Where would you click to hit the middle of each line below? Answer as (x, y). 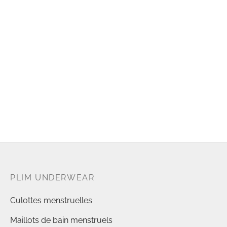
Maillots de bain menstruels (61, 220)
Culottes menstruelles (51, 200)
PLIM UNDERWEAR (52, 178)
